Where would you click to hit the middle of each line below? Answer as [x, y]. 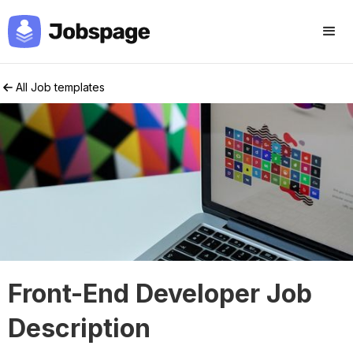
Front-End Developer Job [160, 294]
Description [79, 328]
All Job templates [60, 87]
